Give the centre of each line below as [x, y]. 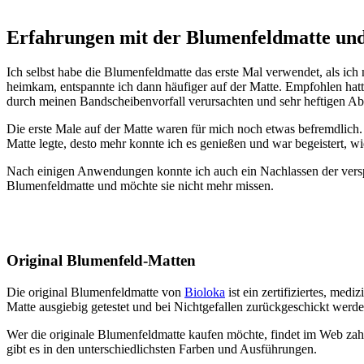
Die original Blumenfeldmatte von [95, 292]
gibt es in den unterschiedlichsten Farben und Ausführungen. [162, 349]
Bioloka [205, 292]
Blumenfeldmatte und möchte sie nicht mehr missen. [140, 186]
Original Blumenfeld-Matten [101, 260]
